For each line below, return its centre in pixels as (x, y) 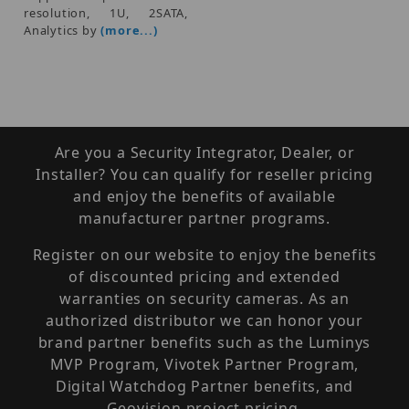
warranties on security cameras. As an (204, 299)
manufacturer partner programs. (204, 218)
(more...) (129, 30)
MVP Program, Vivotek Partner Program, (204, 364)
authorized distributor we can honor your (204, 320)
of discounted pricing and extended (204, 277)
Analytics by (63, 30)
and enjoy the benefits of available (204, 196)
